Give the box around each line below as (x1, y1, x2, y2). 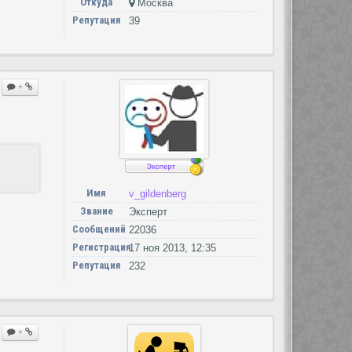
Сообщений (71, 223, 126, 236)
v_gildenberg (128, 188, 186, 200)
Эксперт (128, 206, 167, 218)
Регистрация (71, 241, 131, 254)
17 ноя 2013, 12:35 (128, 242, 216, 255)
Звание (79, 205, 113, 218)
